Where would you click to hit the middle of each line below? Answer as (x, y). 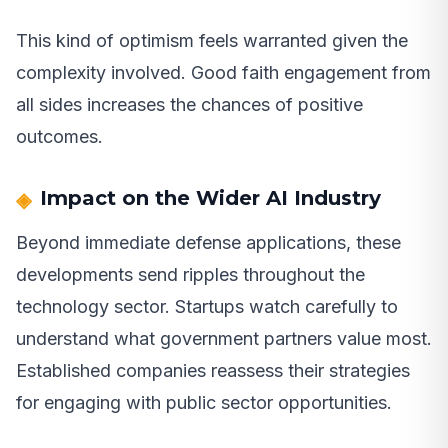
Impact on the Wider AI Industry (210, 198)
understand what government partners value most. (224, 339)
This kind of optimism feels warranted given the (212, 41)
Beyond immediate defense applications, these (208, 243)
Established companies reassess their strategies (213, 371)
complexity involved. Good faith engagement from (223, 73)
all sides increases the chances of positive (189, 105)
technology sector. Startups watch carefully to (207, 307)
